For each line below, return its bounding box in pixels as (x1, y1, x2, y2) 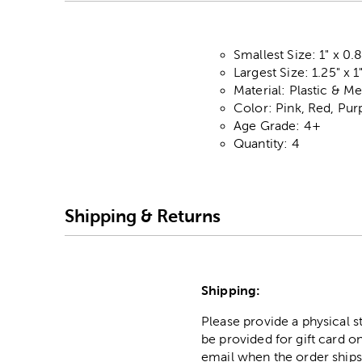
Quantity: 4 (234, 137, 300, 151)
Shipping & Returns (65, 205, 221, 226)
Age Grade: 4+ (234, 119, 321, 133)
